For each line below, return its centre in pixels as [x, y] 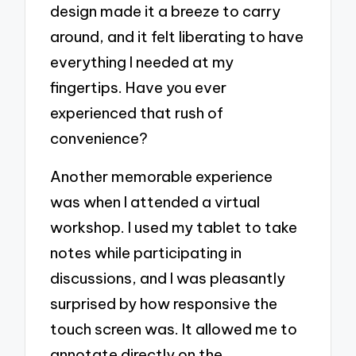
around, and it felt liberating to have [177, 37]
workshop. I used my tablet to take [174, 227]
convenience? [99, 139]
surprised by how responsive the [164, 303]
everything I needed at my [142, 62]
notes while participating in [146, 252]
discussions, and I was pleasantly [168, 278]
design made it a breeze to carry [166, 12]
